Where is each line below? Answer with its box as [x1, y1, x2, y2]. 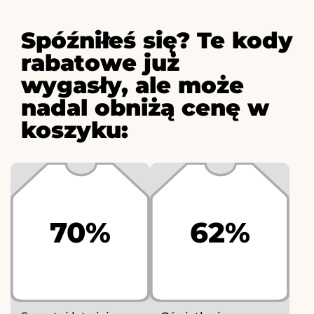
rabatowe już [21, 49, 179, 77]
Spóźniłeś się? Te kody [21, 27, 293, 55]
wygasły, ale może [21, 71, 244, 100]
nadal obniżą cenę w [21, 94, 269, 122]
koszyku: [21, 116, 128, 144]
